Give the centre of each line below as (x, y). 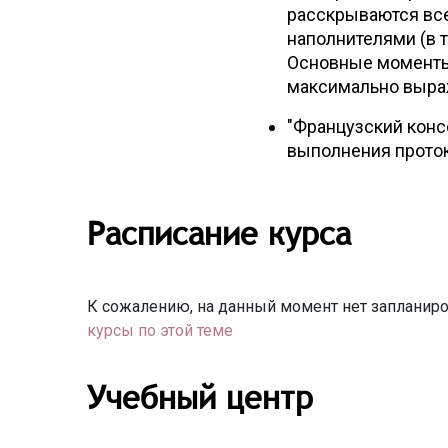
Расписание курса (219, 233)
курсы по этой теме (160, 330)
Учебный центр (200, 397)
